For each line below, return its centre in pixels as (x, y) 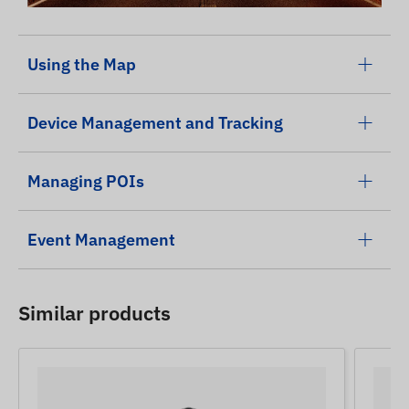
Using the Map (82, 64)
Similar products (94, 312)
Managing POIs (86, 181)
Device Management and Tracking (155, 122)
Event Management (101, 239)
